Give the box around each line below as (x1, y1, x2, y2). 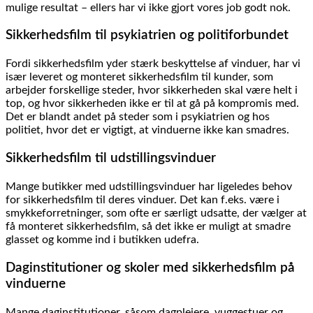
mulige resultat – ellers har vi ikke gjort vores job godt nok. (6, 1, 291, 13)
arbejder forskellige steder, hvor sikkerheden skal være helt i (6, 85, 298, 96)
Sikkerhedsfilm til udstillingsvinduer (6, 152, 216, 166)
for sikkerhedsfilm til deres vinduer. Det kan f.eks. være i (6, 194, 279, 206)
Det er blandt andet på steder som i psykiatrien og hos (6, 111, 270, 123)
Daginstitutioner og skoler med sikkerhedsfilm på (6, 261, 295, 275)
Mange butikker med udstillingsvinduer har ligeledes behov (6, 181, 292, 193)
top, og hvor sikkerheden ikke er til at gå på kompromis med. (6, 98, 299, 110)
